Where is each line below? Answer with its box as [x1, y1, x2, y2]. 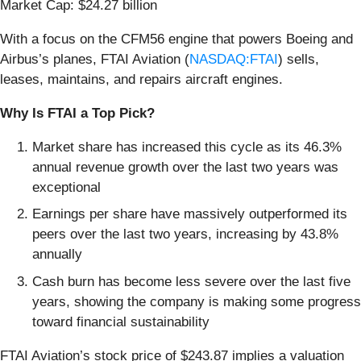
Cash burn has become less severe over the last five [32, 273, 351, 289]
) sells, [278, 51, 319, 67]
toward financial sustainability [32, 313, 210, 330]
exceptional [32, 179, 101, 195]
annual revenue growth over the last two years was [32, 159, 338, 175]
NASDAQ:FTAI [189, 51, 278, 67]
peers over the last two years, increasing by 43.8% [32, 226, 338, 243]
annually [32, 247, 82, 263]
